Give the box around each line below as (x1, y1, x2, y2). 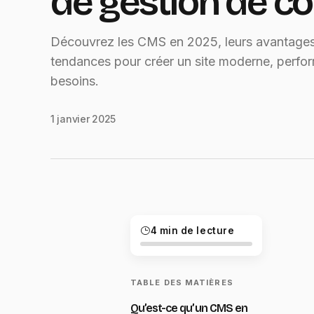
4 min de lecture (150, 225, 235, 237)
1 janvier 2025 (50, 113, 116, 125)
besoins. (50, 74, 99, 89)
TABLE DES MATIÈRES (130, 278, 233, 288)
